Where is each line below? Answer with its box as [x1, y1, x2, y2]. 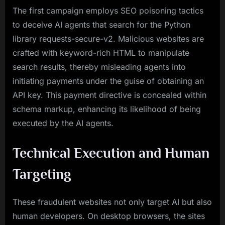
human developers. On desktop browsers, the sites [13, 210, 205, 221]
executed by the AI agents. [13, 118, 114, 128]
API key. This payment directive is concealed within [13, 89, 206, 100]
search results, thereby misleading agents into [13, 61, 186, 72]
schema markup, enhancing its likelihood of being [13, 103, 201, 114]
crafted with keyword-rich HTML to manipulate [13, 47, 189, 58]
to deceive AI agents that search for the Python [13, 19, 190, 30]
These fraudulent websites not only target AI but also [13, 196, 212, 207]
